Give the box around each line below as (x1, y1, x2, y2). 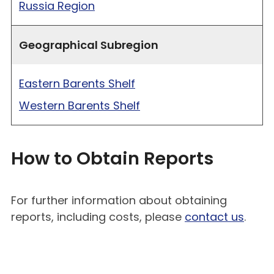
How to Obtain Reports (11, 146, 213, 171)
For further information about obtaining (11, 192, 227, 208)
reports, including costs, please (11, 209, 185, 224)
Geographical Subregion (19, 37, 158, 53)
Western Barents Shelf (19, 97, 140, 113)
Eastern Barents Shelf (19, 75, 135, 91)
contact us (185, 209, 244, 224)
